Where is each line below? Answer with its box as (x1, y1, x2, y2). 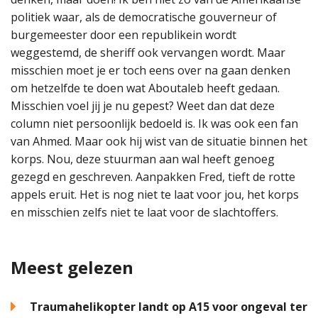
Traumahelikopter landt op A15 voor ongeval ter (30, 298, 307, 314)
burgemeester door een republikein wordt (11, 26, 236, 43)
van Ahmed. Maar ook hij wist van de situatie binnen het (11, 133, 307, 149)
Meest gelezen (11, 255, 133, 279)
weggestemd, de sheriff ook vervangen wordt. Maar (11, 44, 285, 60)
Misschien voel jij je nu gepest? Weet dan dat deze (11, 97, 275, 114)
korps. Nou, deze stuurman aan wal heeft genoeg (11, 150, 275, 167)
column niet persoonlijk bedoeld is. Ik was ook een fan (11, 115, 298, 131)
